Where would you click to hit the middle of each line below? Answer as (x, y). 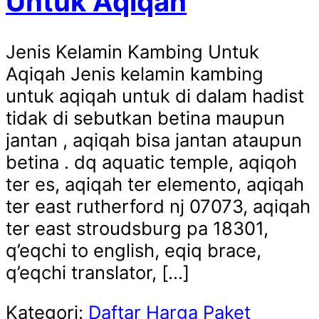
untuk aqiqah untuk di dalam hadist (155, 95)
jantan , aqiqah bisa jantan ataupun (154, 140)
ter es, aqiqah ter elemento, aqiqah (155, 184)
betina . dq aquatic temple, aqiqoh (151, 162)
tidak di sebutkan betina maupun (145, 117)
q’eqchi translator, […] (98, 272)
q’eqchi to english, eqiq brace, (134, 250)
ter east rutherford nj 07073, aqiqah (158, 206)
